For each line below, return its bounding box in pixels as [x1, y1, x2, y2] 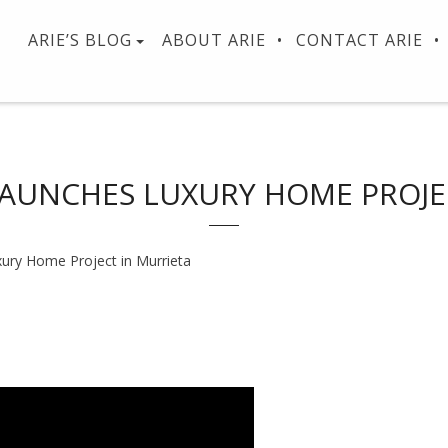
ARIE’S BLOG [28, 29, 132, 51]
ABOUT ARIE [162, 29, 266, 51]
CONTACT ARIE [296, 29, 423, 51]
